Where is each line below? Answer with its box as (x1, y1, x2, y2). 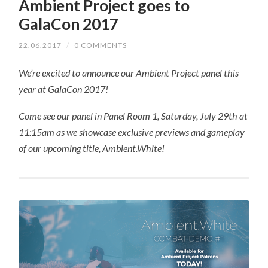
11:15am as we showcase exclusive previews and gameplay (19, 126, 245, 138)
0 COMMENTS (74, 41, 127, 50)
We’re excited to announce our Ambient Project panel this (19, 67, 239, 79)
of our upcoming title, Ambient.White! (19, 142, 165, 154)
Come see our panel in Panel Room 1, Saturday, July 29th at (19, 109, 248, 121)
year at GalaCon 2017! (19, 83, 109, 95)
